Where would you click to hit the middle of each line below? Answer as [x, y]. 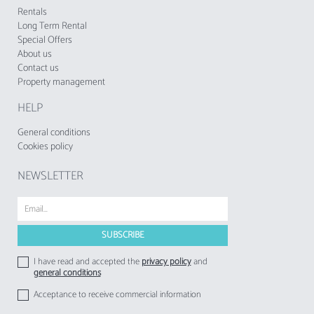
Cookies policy [45, 147]
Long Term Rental [52, 27]
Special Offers [45, 41]
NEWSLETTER [50, 176]
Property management [61, 83]
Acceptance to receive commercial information [117, 295]
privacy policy [166, 262]
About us [35, 55]
